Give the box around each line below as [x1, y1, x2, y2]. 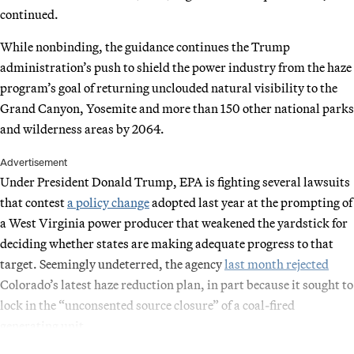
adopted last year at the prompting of [149, 194, 352, 210]
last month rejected [224, 255, 329, 272]
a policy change [67, 194, 149, 210]
